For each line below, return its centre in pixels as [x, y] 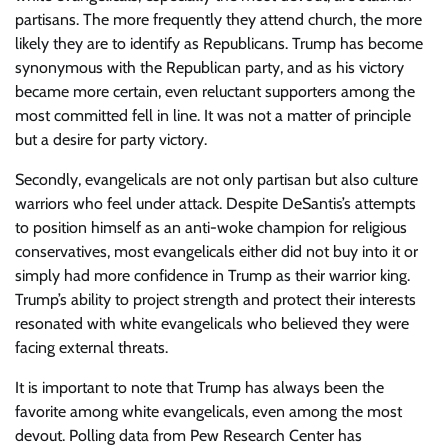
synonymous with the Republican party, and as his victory [209, 67]
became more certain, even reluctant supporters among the [215, 91]
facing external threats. [91, 347]
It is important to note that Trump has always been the [199, 387]
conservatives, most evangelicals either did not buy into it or [216, 251]
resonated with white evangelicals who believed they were [212, 323]
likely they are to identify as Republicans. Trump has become [219, 43]
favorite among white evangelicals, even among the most [208, 411]
